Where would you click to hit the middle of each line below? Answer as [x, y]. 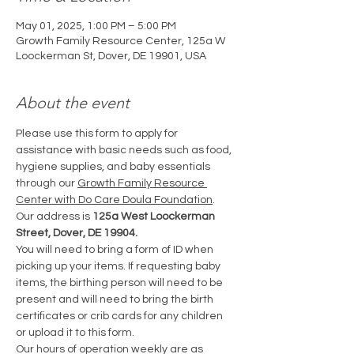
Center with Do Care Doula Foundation [114, 200]
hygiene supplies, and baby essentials [114, 166]
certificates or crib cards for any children [121, 316]
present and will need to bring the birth [116, 299]
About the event [73, 102]
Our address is [54, 216]
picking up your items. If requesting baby [119, 266]
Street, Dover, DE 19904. [77, 233]
